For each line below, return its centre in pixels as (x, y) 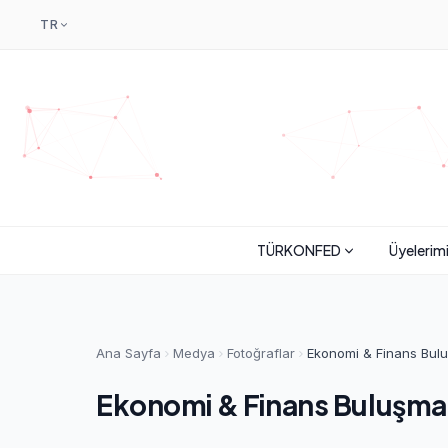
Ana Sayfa (128, 353)
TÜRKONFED (298, 250)
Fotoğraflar (261, 353)
